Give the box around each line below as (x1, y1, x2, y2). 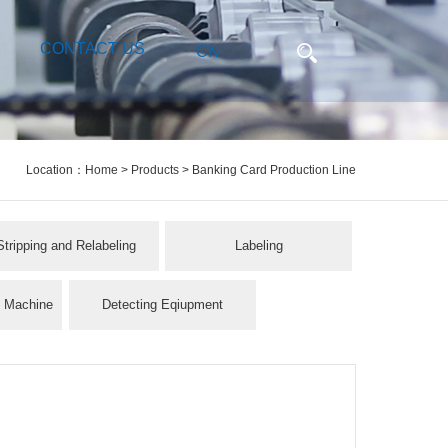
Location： (26, 163, 85, 177)
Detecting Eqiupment (101, 297, 223, 312)
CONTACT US (39, 40, 145, 57)
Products (131, 163, 179, 177)
